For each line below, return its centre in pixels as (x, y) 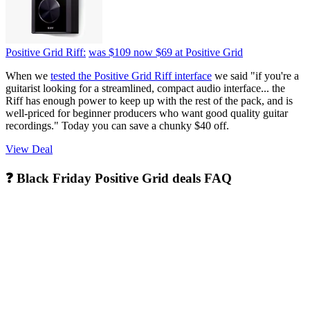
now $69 (153, 53)
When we (28, 76)
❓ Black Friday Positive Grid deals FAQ (119, 179)
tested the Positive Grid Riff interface (131, 76)
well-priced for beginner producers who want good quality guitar (147, 113)
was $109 (110, 53)
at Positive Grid (209, 53)
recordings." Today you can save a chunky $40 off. (117, 126)
